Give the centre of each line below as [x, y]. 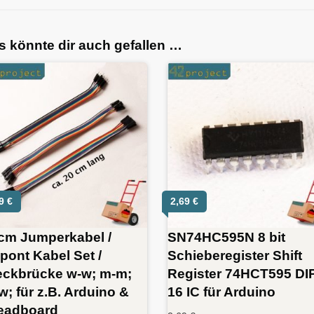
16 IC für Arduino [222, 292]
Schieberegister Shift [235, 255]
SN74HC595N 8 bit [227, 237]
